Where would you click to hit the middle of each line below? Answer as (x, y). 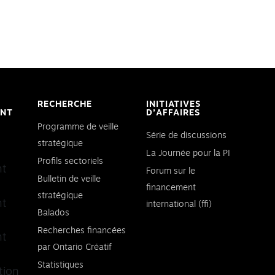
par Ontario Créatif (75, 248)
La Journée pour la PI (188, 153)
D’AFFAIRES (173, 113)
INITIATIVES (173, 104)
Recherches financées (82, 231)
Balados (53, 213)
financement (171, 188)
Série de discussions (186, 136)
